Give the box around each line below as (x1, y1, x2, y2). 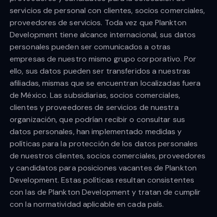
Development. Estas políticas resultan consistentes (10, 175, 195, 186)
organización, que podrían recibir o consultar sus (10, 114, 185, 125)
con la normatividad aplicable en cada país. (10, 199, 164, 210)
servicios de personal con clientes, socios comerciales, (10, 5, 205, 16)
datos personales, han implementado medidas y (10, 126, 182, 137)
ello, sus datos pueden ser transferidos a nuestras (10, 66, 191, 77)
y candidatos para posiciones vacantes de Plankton (10, 163, 197, 173)
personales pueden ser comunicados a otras (10, 42, 171, 52)
